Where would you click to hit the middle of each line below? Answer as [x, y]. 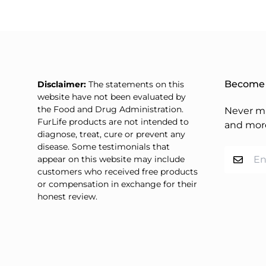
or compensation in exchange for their [117, 184]
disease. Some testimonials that [104, 146]
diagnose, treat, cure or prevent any [111, 134]
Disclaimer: [62, 84]
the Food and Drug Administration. [110, 109]
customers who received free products [118, 171]
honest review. [67, 196]
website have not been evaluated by [112, 96]
